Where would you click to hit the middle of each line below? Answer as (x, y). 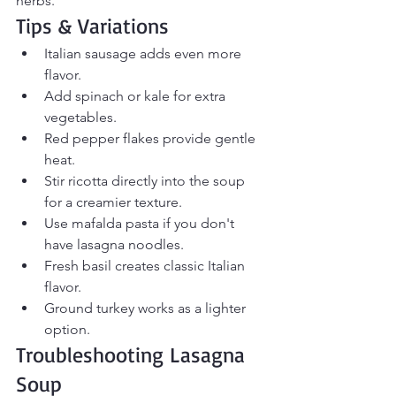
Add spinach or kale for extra (137, 96)
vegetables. (80, 118)
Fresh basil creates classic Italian (146, 266)
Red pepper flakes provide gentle (152, 139)
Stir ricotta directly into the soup (146, 181)
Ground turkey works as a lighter (147, 308)
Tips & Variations (92, 26)
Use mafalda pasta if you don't (141, 224)
